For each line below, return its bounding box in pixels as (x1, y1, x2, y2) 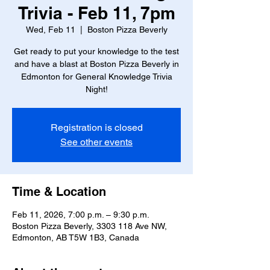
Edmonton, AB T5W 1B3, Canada (12, 233, 139, 242)
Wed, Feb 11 (25, 25, 75, 34)
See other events (60, 136, 133, 148)
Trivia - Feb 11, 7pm (17, 3, 175, 23)
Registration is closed (50, 122, 143, 133)
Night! (85, 84, 108, 94)
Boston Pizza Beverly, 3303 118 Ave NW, (12, 221, 167, 231)
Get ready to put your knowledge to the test (14, 46, 179, 56)
